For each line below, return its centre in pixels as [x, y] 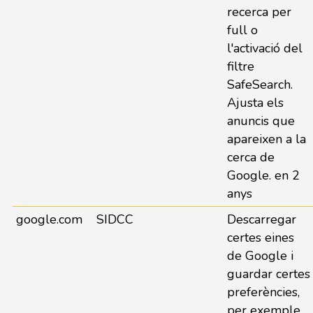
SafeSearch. [260, 85]
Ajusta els [255, 103]
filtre [240, 66]
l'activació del [264, 48]
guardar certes [268, 274]
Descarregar [261, 219]
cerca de [250, 157]
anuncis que [261, 121]
